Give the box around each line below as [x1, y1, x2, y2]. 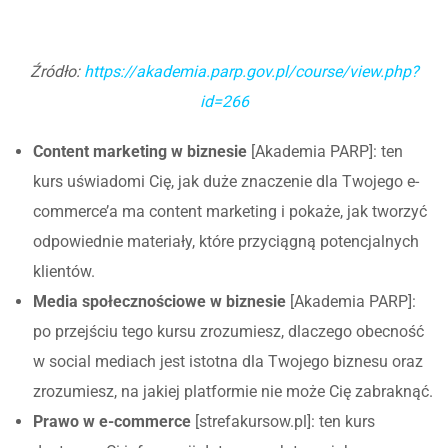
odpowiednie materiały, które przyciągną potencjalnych [33, 231, 419, 251]
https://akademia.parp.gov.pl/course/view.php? [83, 61, 419, 81]
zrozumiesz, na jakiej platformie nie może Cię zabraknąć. [33, 381, 433, 401]
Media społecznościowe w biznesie [33, 291, 286, 311]
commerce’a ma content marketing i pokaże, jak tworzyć [33, 201, 427, 221]
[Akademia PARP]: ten [251, 141, 403, 161]
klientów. [33, 261, 95, 281]
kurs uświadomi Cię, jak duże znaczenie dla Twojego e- [33, 171, 419, 191]
